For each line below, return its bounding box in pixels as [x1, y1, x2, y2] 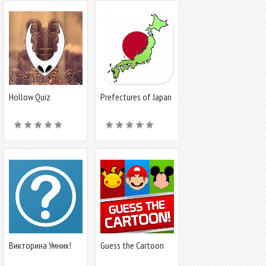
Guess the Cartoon [100, 239, 164, 251]
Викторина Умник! [9, 239, 71, 251]
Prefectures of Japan [100, 91, 172, 103]
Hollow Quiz [9, 91, 50, 103]
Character [100, 249, 133, 261]
